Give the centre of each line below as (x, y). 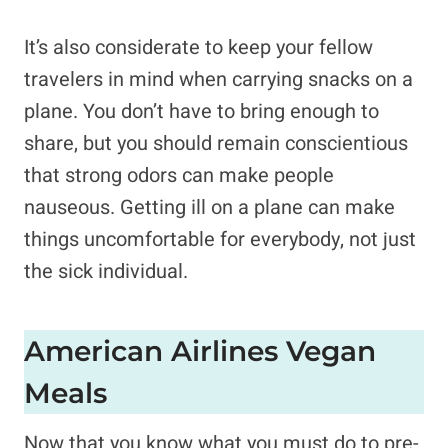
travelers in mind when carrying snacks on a (218, 79)
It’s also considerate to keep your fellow (198, 47)
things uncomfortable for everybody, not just (220, 239)
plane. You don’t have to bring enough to (201, 111)
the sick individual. (106, 271)
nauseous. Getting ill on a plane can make (209, 207)
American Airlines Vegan (200, 351)
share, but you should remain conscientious (216, 143)
